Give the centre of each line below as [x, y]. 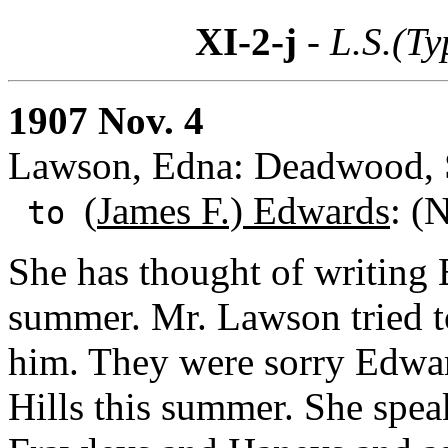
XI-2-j [246, 41]
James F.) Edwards [243, 210]
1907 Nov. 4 [106, 120]
